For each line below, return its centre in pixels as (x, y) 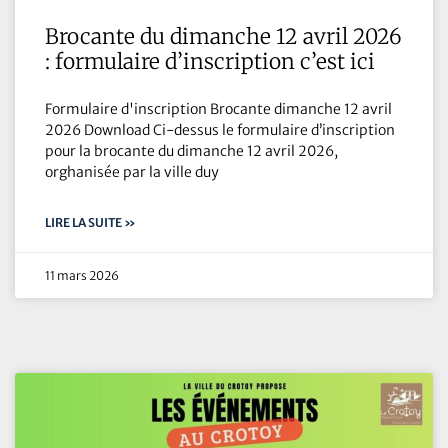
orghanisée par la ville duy (132, 172)
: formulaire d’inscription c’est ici (210, 62)
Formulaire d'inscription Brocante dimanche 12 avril (218, 109)
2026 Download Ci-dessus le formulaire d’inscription (220, 130)
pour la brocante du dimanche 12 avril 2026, (191, 151)
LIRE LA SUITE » (90, 223)
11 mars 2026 (82, 276)
